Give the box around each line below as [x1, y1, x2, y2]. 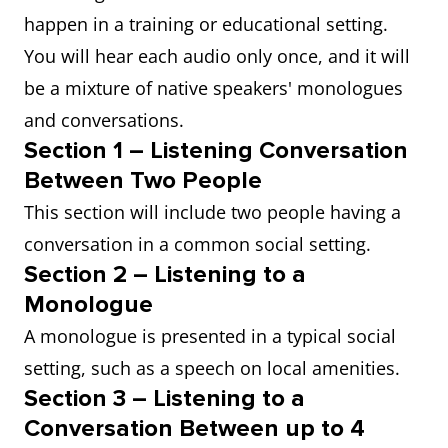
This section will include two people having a [24, 200, 401, 224]
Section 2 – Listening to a [24, 260, 306, 289]
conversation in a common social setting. [24, 232, 376, 256]
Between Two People [24, 166, 262, 195]
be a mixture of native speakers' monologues [24, 76, 403, 100]
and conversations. [24, 108, 194, 132]
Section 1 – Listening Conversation [24, 136, 408, 165]
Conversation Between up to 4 [24, 414, 365, 443]
